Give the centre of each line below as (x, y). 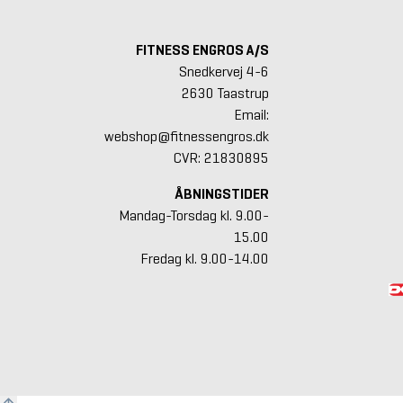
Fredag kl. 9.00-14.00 (204, 258)
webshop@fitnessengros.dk (186, 136)
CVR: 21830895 (221, 157)
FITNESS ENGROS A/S (202, 49)
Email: (251, 114)
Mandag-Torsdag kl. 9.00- (193, 215)
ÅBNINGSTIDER (221, 193)
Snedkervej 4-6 (224, 71)
